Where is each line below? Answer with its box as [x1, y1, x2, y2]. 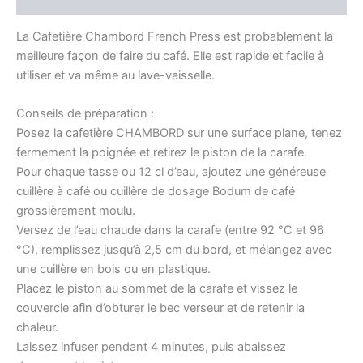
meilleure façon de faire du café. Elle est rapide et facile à [16, 48, 324, 63]
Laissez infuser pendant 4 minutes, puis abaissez [16, 340, 286, 355]
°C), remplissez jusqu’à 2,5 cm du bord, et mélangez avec [16, 242, 331, 258]
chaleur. [16, 320, 58, 335]
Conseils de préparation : [16, 106, 154, 122]
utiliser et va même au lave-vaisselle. [16, 67, 215, 83]
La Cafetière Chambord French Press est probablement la [16, 28, 333, 44]
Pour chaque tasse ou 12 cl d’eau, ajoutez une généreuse [16, 164, 326, 180]
